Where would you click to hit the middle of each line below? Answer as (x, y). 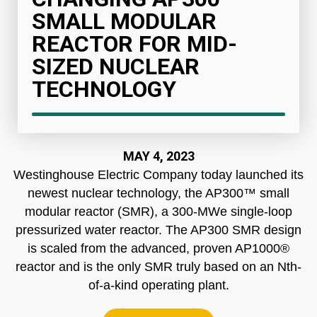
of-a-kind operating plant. (158, 286)
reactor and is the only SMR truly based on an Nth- (158, 267)
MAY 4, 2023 (158, 156)
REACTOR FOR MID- (134, 44)
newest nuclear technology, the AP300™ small (158, 194)
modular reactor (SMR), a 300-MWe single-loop (158, 212)
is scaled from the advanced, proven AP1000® (158, 249)
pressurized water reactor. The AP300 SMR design (158, 230)
